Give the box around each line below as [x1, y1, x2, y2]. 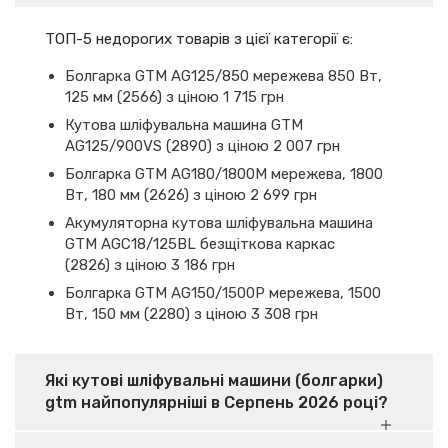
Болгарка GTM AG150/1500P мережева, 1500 [65, 284, 381, 302]
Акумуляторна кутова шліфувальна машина [65, 214, 373, 232]
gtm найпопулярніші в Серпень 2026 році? [45, 393, 388, 412]
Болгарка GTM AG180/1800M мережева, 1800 [65, 165, 383, 183]
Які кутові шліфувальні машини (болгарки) [45, 371, 383, 390]
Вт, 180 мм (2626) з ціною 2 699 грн [65, 186, 317, 204]
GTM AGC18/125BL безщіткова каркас [65, 235, 335, 253]
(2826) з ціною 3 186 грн [65, 256, 235, 274]
